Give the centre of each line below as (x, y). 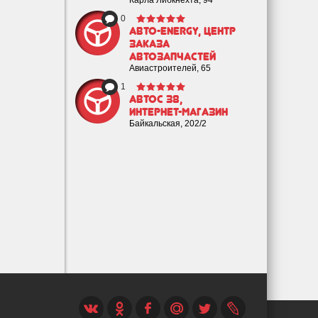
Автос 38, (156, 99)
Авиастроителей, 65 (170, 68)
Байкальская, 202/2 (168, 124)
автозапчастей (172, 57)
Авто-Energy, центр (182, 31)
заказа (149, 44)
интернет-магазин (179, 112)
